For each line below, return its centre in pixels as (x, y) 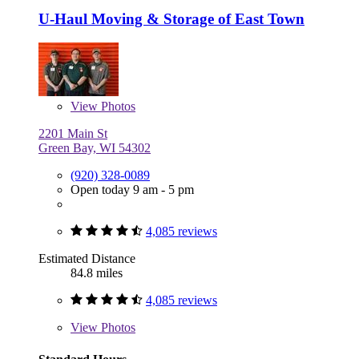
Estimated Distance (87, 259)
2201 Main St (73, 134)
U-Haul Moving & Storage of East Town (171, 18)
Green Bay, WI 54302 (95, 148)
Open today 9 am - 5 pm (132, 190)
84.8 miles (97, 273)
